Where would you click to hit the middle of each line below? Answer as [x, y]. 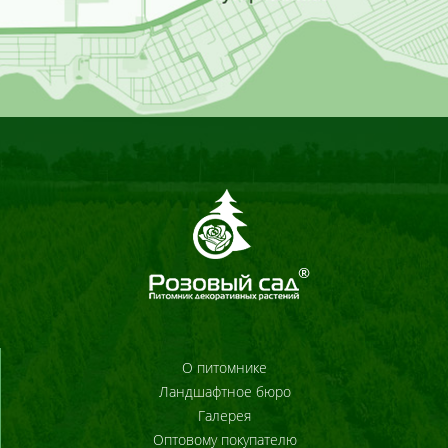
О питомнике [224, 367]
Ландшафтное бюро [224, 391]
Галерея [224, 415]
